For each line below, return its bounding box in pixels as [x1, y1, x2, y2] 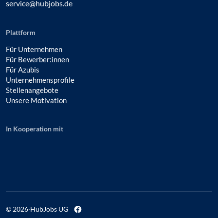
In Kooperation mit [6, 125, 63, 133]
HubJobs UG [30, 205, 68, 213]
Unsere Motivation [6, 96, 67, 105]
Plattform [6, 29, 36, 36]
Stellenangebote [6, 86, 58, 94]
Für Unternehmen [6, 45, 62, 54]
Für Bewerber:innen [6, 55, 69, 64]
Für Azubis [6, 65, 39, 74]
